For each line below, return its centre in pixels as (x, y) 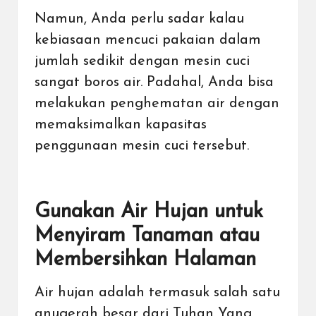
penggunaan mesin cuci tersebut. (144, 146)
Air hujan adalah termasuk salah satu (157, 293)
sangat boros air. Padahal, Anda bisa (154, 82)
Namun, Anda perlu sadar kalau (139, 19)
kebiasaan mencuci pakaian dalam (148, 40)
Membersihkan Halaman (145, 260)
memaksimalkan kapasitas (121, 124)
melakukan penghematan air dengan (157, 103)
